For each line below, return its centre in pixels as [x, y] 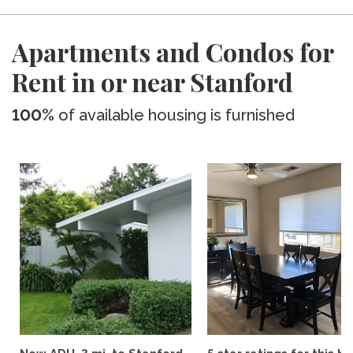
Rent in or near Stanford [152, 82]
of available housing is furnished [175, 115]
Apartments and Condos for [173, 52]
